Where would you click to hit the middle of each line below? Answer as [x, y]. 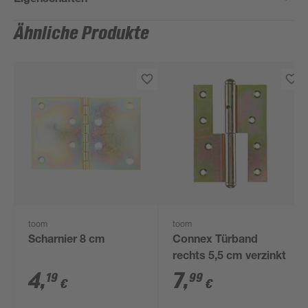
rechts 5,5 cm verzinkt [230, 257]
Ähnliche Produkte [82, 34]
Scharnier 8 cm [67, 241]
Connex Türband [216, 241]
